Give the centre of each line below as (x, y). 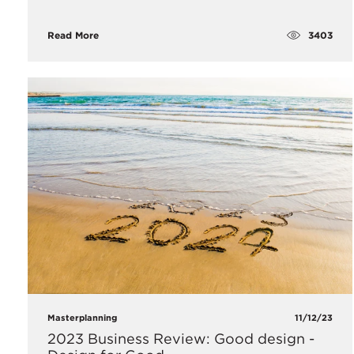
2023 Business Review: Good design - (181, 338)
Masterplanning (82, 317)
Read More (73, 36)
